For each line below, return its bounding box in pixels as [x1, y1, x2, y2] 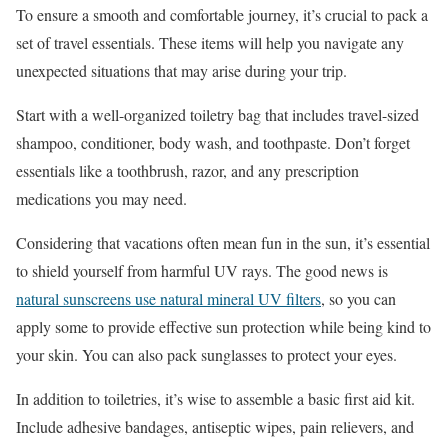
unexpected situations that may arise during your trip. [16, 59, 352, 81]
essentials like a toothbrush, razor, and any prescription [16, 159, 359, 181]
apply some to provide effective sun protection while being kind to [16, 315, 431, 337]
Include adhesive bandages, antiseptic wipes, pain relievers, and [16, 415, 414, 437]
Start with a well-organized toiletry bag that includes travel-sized [16, 103, 419, 125]
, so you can [321, 287, 396, 309]
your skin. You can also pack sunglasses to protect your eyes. [16, 343, 397, 365]
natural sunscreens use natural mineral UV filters [16, 287, 321, 309]
